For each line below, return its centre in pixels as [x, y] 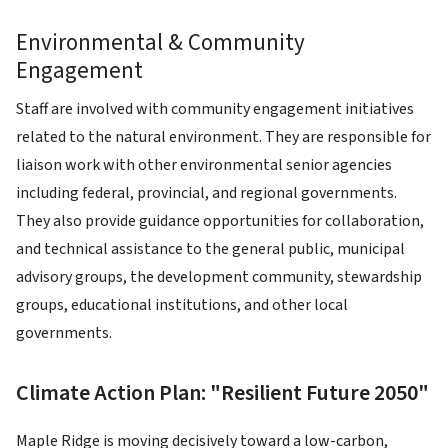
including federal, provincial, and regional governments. [206, 193]
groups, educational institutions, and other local [182, 305]
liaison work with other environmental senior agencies [204, 165]
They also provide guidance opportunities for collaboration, [220, 221]
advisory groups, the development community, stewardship [219, 277]
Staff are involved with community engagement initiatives [215, 109]
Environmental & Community [160, 43]
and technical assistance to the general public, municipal [210, 249]
